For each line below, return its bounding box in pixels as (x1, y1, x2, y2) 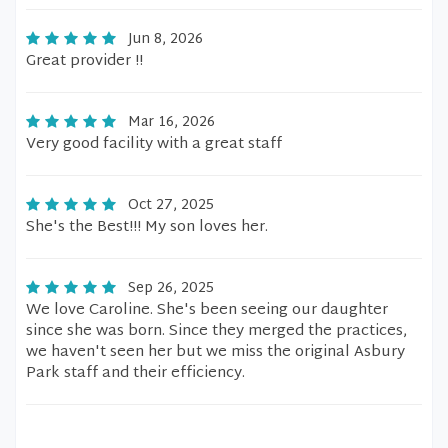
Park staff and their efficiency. (26, 360, 245, 387)
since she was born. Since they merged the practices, (26, 318, 407, 345)
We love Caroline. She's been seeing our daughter (26, 297, 388, 324)
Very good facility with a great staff (26, 131, 282, 158)
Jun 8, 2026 (128, 27, 203, 52)
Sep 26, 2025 (128, 276, 214, 301)
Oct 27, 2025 (128, 193, 214, 218)
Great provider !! (26, 48, 143, 75)
